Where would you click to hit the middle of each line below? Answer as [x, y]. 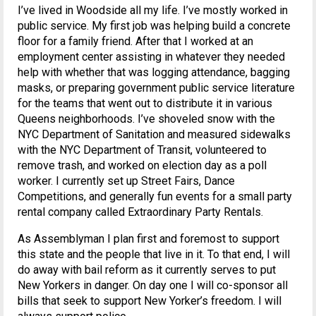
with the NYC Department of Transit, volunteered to [142, 150]
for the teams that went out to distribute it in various [145, 104]
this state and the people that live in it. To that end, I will [154, 255]
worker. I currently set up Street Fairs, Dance [126, 181]
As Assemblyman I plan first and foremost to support [148, 239]
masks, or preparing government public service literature [156, 88]
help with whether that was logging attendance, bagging [154, 73]
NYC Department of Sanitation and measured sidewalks [154, 135]
